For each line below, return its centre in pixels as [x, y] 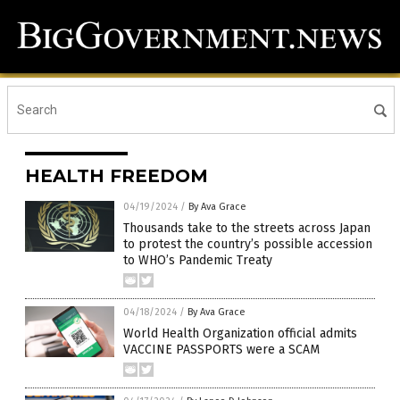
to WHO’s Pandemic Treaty [198, 261]
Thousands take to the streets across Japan [247, 229]
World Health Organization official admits [240, 334]
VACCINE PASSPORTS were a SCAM [221, 350]
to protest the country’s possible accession [248, 245]
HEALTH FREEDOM [117, 176]
